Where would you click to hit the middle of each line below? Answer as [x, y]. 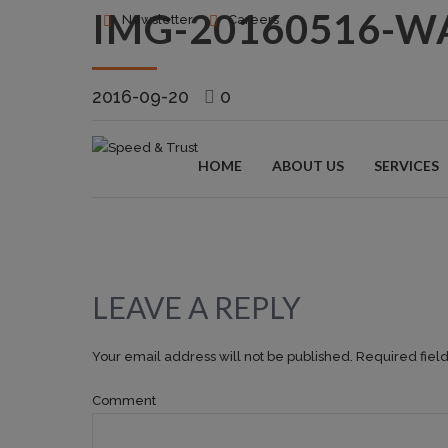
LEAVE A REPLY [196, 307]
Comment [124, 400]
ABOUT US [308, 165]
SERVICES [406, 165]
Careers [253, 19]
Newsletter [157, 19]
